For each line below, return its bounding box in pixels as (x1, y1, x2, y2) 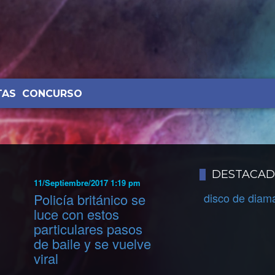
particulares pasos (34, 219, 143, 239)
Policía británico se (34, 190, 146, 209)
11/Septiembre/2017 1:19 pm (34, 177, 141, 188)
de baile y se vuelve (34, 234, 152, 254)
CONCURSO (21, 88, 82, 99)
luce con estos (34, 204, 120, 224)
